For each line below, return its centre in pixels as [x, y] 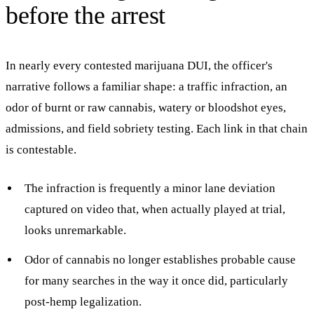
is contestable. [41, 149]
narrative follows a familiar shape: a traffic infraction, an [146, 86]
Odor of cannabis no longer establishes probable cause [161, 260]
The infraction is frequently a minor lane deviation [150, 189]
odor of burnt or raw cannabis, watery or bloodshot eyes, [146, 107]
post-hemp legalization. [83, 302]
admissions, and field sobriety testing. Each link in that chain [157, 128]
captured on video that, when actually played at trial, [155, 210]
